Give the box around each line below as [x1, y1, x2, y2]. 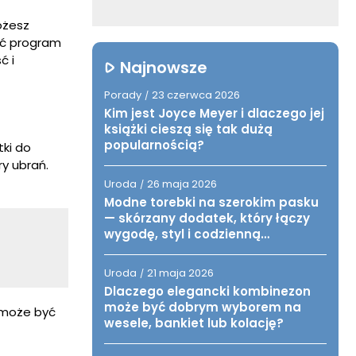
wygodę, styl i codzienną [104, 226, 261, 242]
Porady [104, 87, 141, 103]
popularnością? [104, 137, 204, 153]
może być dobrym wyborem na [104, 299, 301, 315]
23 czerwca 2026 [152, 87, 240, 103]
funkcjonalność [104, 242, 201, 258]
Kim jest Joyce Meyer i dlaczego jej [104, 105, 324, 122]
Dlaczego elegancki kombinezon [104, 283, 311, 300]
